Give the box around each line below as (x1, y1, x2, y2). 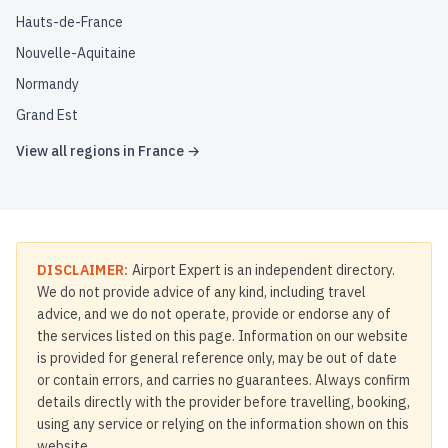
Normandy (16, 75, 79, 93)
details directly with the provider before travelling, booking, (37, 393, 410, 411)
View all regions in (16, 142, 138, 160)
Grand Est (16, 106, 78, 124)
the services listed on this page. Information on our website (37, 327, 408, 345)
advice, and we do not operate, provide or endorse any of (37, 305, 391, 323)
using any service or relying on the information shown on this (37, 415, 409, 433)
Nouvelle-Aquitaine (16, 44, 136, 62)
